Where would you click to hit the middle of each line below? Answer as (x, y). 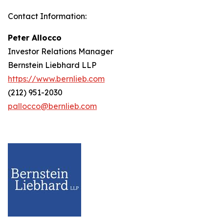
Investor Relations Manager (61, 51)
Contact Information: (47, 16)
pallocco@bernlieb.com (52, 106)
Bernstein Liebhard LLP (52, 65)
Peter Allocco (35, 38)
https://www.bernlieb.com (56, 79)
